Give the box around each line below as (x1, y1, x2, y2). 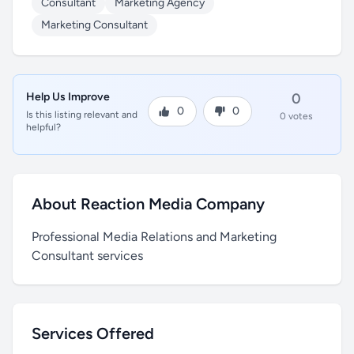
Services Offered (32, 324, 154, 343)
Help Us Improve (26, 90, 110, 104)
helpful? (26, 122, 61, 133)
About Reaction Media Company (32, 194, 265, 213)
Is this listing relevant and (26, 109, 137, 120)
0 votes (280, 111, 313, 122)
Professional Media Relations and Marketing (32, 229, 277, 244)
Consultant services (32, 248, 143, 263)
